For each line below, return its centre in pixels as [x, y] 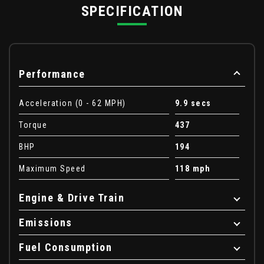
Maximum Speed [52, 169]
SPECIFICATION [132, 11]
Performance [52, 74]
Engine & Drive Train [72, 198]
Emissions [46, 223]
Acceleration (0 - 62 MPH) [72, 103]
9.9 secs [193, 103]
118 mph [193, 169]
